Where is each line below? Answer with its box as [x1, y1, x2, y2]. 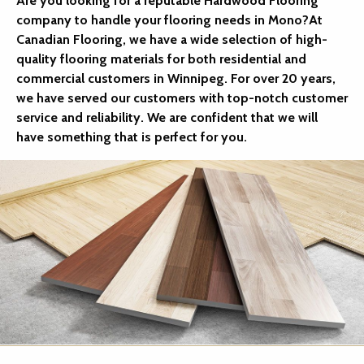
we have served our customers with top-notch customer [16, 90, 348, 106]
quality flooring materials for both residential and [16, 51, 306, 67]
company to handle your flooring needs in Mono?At [16, 12, 323, 28]
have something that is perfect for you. [16, 129, 247, 145]
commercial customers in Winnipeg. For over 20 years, [16, 71, 336, 86]
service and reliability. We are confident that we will [16, 110, 318, 125]
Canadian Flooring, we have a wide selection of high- [16, 32, 327, 47]
